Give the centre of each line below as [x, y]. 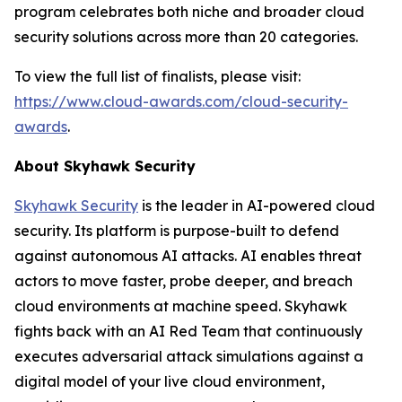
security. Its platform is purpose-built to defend [177, 231]
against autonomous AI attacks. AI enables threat [188, 256]
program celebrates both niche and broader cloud [189, 12]
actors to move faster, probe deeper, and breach [184, 281]
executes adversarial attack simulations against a [189, 356]
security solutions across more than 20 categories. [186, 37]
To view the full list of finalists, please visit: [157, 76]
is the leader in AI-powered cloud [257, 205]
